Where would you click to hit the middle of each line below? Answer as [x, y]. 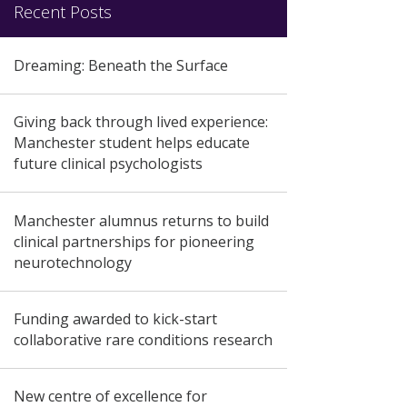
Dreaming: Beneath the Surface [120, 65]
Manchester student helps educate [131, 143]
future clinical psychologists [108, 164]
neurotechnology [72, 262]
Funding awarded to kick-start [115, 318]
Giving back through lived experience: [140, 122]
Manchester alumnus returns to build [141, 220]
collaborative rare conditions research [143, 339]
